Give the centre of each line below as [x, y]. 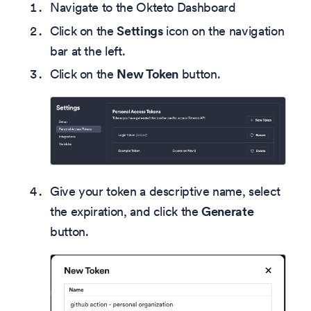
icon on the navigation [224, 31]
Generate [228, 211]
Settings [140, 31]
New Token [148, 74]
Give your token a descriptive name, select [165, 191]
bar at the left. [88, 51]
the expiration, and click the [126, 211]
